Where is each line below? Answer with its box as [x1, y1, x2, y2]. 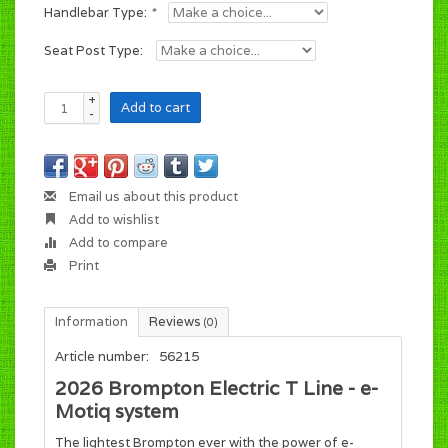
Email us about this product [66, 188, 238, 205]
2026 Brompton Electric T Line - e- [55, 376, 378, 401]
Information [55, 313, 128, 330]
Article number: [55, 348, 149, 365]
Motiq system [55, 399, 179, 424]
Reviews [149, 313, 204, 330]
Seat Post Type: [44, 42, 143, 59]
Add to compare [66, 234, 168, 251]
